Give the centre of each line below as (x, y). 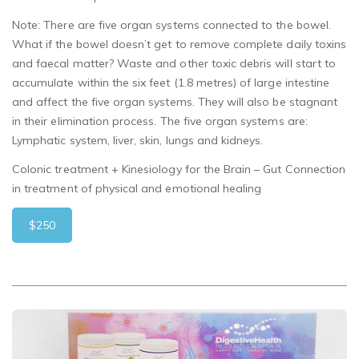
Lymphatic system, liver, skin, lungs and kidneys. (138, 141)
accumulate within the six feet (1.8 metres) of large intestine (171, 83)
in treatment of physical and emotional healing (137, 189)
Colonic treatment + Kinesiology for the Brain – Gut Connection (179, 169)
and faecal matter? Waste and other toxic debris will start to (174, 64)
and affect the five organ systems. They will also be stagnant (175, 102)
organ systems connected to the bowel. (224, 25)
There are (71, 25)
